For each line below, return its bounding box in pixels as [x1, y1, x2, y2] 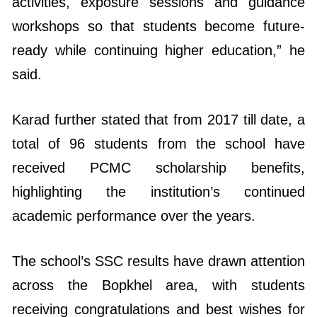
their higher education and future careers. [12, 275, 272, 292]
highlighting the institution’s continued [12, 134, 305, 150]
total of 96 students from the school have [12, 86, 305, 102]
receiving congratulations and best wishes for [12, 251, 305, 267]
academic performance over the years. [12, 158, 255, 174]
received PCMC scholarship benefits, [12, 110, 305, 126]
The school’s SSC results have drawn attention [12, 203, 305, 219]
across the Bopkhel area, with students [12, 227, 305, 243]
